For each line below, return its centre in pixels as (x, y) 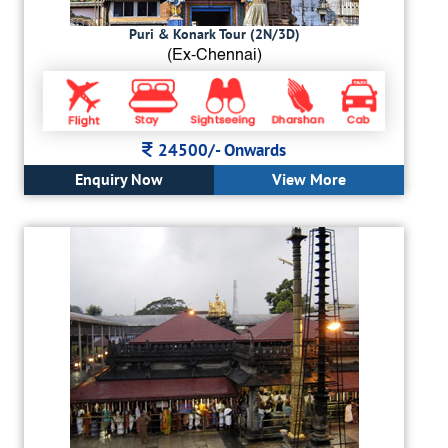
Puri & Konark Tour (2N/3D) (214, 34)
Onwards (255, 149)
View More (309, 178)
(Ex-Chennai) (214, 56)
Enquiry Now (119, 178)
